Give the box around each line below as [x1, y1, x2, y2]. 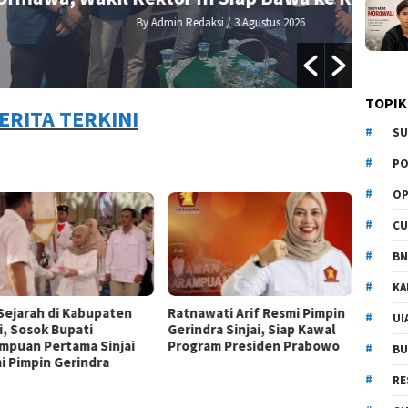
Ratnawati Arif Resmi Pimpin [167, 304, 345, 322]
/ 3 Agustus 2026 [65, 15, 146, 31]
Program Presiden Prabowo [167, 337, 340, 355]
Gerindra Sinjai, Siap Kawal [167, 321, 335, 339]
